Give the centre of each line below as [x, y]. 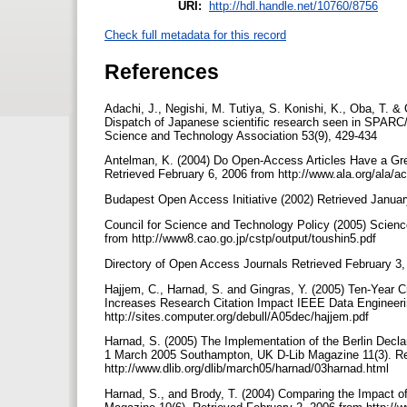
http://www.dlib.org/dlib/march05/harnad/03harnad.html [248, 369]
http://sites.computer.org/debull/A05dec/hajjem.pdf [238, 316]
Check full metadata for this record [195, 35]
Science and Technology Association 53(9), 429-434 [243, 135]
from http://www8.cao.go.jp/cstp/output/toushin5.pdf [242, 239]
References [162, 71]
